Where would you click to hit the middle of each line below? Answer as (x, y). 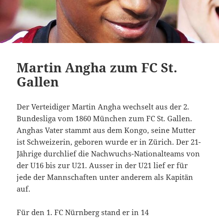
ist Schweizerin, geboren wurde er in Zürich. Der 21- (109, 142)
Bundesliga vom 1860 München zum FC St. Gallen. (105, 119)
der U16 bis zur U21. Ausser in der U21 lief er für (102, 165)
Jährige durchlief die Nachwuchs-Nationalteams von (109, 154)
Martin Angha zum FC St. (97, 68)
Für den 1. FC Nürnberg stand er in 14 (83, 212)
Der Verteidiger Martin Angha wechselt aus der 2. (103, 107)
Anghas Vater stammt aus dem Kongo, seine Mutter (106, 130)
